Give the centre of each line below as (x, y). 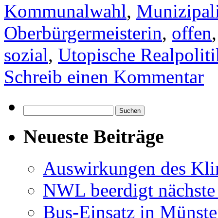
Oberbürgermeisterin (83, 33)
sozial (26, 55)
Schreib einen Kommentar (104, 77)
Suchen (34, 109)
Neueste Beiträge (94, 137)
